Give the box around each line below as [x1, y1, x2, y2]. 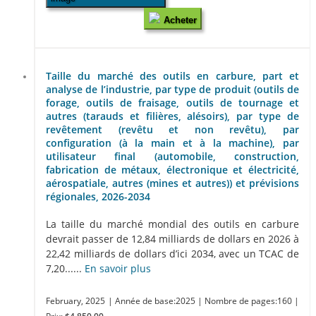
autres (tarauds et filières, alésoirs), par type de [46, 109, 299, 123]
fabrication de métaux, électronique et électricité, [46, 162, 299, 176]
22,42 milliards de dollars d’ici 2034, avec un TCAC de [46, 246, 299, 260]
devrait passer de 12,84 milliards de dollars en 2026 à [46, 231, 299, 245]
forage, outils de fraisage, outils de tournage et [46, 95, 299, 109]
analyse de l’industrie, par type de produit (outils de [46, 82, 299, 96]
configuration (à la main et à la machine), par [46, 135, 299, 150]
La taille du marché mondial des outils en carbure [46, 217, 299, 231]
